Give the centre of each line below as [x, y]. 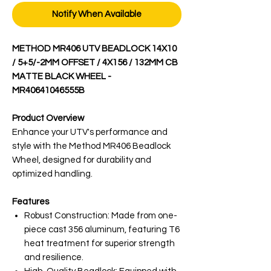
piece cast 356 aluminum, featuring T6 [102, 229]
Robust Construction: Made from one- [101, 215]
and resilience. [54, 257]
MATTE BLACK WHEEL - [62, 76]
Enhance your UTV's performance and [90, 132]
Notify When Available [97, 14]
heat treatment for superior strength [100, 243]
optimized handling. [52, 174]
